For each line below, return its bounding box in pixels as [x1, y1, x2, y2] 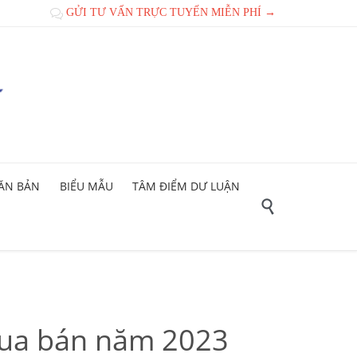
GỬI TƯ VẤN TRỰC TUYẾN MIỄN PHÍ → [63, 6, 276, 18]
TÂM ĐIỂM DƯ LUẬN [132, 178, 241, 194]
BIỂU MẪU [59, 178, 113, 194]
